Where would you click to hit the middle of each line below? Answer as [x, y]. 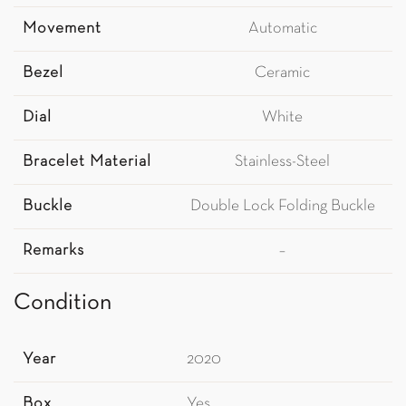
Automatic [282, 29]
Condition [63, 303]
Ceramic [282, 73]
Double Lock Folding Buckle [282, 206]
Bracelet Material [87, 162]
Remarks [53, 251]
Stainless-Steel [282, 162]
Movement [62, 29]
